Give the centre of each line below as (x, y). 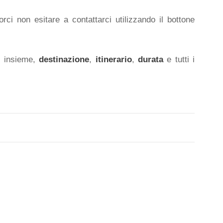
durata (150, 59)
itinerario (113, 59)
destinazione (64, 59)
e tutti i (179, 59)
